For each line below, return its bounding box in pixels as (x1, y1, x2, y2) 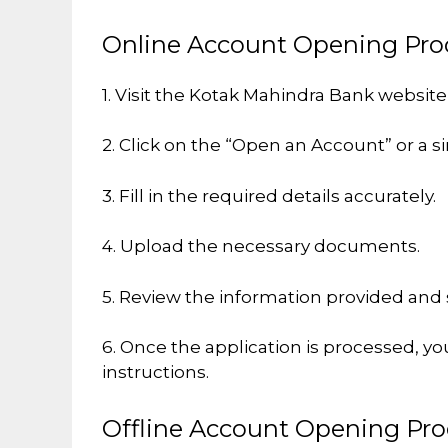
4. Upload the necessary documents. (102, 236, 420, 257)
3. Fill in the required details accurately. (102, 185, 436, 206)
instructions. (102, 362, 209, 383)
